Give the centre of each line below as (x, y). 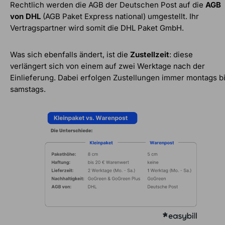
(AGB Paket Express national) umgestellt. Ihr (120, 16)
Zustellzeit (150, 54)
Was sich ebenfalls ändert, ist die (70, 54)
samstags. (28, 89)
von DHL (25, 16)
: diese (181, 54)
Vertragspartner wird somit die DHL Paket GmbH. (97, 28)
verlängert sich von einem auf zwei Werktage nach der (107, 66)
